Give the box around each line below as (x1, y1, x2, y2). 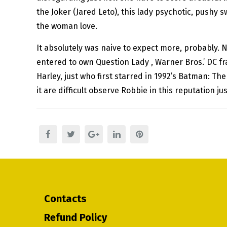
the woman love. (36, 21, 97, 31)
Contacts (44, 193, 87, 205)
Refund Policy (44, 211, 107, 224)
